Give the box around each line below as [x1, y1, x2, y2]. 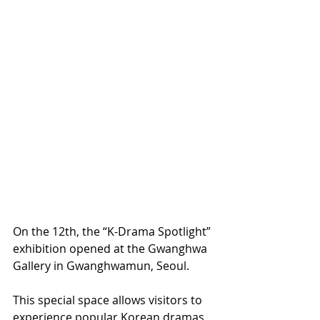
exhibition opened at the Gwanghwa [13, 240, 210, 256]
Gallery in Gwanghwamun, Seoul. [13, 257, 189, 274]
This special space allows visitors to [13, 291, 205, 308]
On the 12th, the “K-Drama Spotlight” [13, 223, 214, 239]
